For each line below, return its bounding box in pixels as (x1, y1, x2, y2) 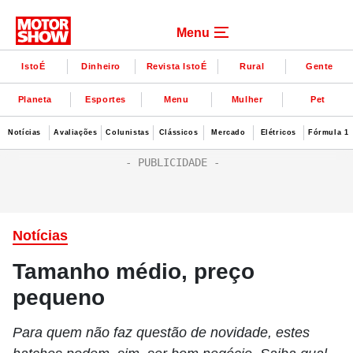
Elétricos (260, 128, 297, 136)
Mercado (211, 128, 246, 136)
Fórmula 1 (308, 128, 349, 136)
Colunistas (106, 128, 150, 136)
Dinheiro (81, 61, 121, 71)
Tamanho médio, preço (13, 259, 255, 284)
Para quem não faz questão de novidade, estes (13, 325, 310, 340)
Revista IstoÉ (146, 61, 207, 71)
